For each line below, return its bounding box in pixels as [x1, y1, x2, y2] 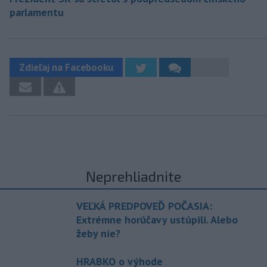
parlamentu [10, 5, 64, 20]
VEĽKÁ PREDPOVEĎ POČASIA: [76, 199, 212, 213]
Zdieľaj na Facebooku [19, 61, 113, 74]
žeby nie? [76, 226, 120, 241]
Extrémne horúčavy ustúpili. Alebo [76, 213, 238, 227]
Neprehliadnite [86, 167, 181, 185]
